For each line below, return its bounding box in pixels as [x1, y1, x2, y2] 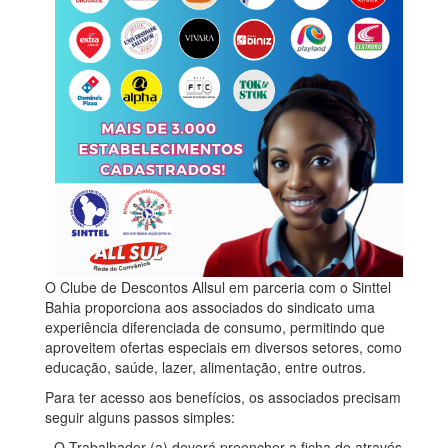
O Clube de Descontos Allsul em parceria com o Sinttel [45, 277, 391, 298]
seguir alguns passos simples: [45, 407, 235, 428]
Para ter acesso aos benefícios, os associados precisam [45, 387, 401, 408]
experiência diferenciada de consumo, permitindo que [45, 317, 385, 338]
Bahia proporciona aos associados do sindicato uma [45, 297, 375, 318]
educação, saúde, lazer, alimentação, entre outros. [45, 357, 366, 378]
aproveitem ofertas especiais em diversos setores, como [45, 337, 402, 358]
